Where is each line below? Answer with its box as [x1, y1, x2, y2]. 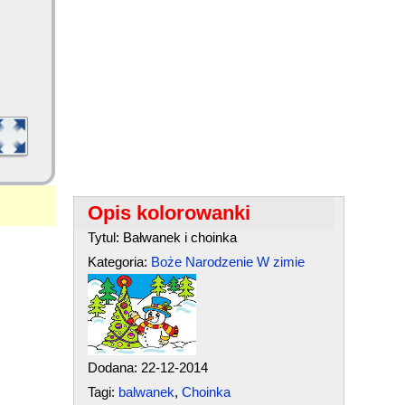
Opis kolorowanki [87, 202, 250, 224]
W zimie [256, 254, 305, 269]
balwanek [118, 384, 174, 400]
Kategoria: [87, 254, 151, 269]
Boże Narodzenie [150, 254, 253, 269]
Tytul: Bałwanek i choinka [87, 230, 237, 245]
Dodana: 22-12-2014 [87, 360, 208, 375]
